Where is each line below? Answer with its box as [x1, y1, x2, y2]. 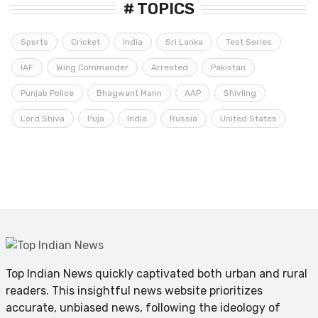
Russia [170, 113, 197, 124]
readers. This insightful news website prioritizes [6, 283, 263, 297]
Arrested [151, 62, 188, 72]
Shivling [224, 87, 256, 98]
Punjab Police [21, 87, 74, 98]
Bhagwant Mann [97, 87, 162, 98]
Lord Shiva [21, 113, 65, 124]
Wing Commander [56, 62, 128, 72]
